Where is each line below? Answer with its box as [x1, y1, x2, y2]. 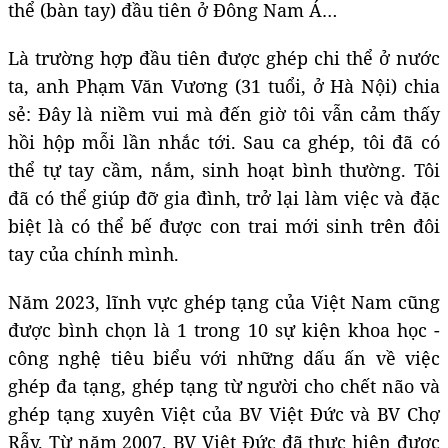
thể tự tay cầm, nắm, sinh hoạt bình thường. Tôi [8, 157, 440, 182]
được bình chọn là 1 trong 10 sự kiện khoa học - [8, 317, 440, 342]
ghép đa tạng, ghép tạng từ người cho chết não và [8, 373, 440, 398]
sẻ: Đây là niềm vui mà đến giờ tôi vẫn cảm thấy [8, 101, 440, 126]
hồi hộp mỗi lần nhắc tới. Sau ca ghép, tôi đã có [8, 129, 440, 154]
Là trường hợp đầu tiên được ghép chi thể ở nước [8, 45, 440, 70]
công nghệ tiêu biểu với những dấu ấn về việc [8, 345, 440, 370]
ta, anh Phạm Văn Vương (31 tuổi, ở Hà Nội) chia [8, 73, 440, 98]
